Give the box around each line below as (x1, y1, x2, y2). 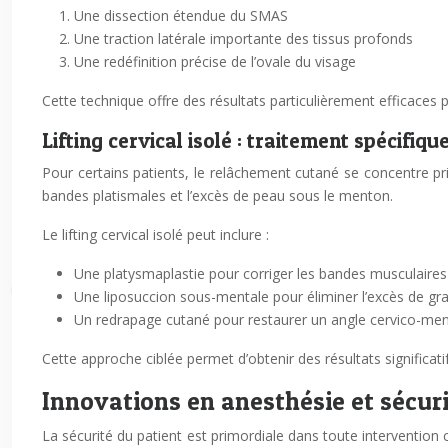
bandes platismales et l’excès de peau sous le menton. (42, 186, 393, 205)
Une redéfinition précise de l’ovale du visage (74, 52, 356, 71)
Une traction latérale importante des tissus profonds (74, 29, 413, 48)
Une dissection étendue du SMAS (74, 6, 288, 25)
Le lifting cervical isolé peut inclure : (42, 225, 269, 244)
